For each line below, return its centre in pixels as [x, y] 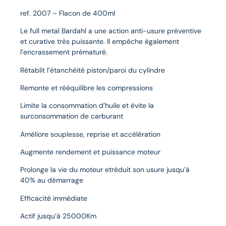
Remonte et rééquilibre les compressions [87, 88]
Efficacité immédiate [54, 198]
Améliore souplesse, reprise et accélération [90, 134]
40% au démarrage [52, 180]
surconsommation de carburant [72, 116]
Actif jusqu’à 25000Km [58, 216]
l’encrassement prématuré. [64, 52]
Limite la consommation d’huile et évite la [87, 106]
